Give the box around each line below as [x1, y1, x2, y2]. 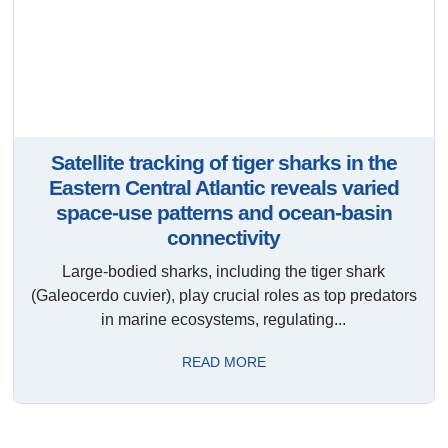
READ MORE [181, 353, 266, 370]
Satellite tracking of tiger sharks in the [50, 150, 397, 174]
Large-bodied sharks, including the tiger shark [62, 262, 386, 280]
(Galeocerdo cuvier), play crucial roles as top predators [30, 286, 417, 304]
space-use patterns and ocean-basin [55, 200, 392, 224]
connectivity [167, 225, 281, 249]
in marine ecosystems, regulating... [101, 310, 347, 328]
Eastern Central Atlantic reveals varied [48, 175, 399, 199]
